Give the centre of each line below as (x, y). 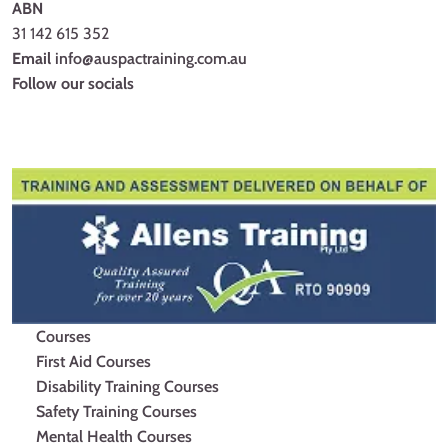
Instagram (70, 156)
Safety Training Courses (116, 411)
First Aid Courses (93, 361)
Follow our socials (73, 83)
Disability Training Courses (127, 386)
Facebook (68, 108)
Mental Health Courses (114, 436)
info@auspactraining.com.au (151, 58)
